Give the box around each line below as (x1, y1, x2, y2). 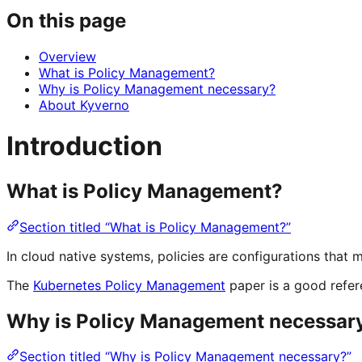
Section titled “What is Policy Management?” (19, 218, 291, 235)
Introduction (6, 130, 162, 162)
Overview (39, 48, 96, 65)
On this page (6, 8, 126, 32)
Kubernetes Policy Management (33, 276, 225, 293)
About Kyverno (39, 96, 129, 113)
